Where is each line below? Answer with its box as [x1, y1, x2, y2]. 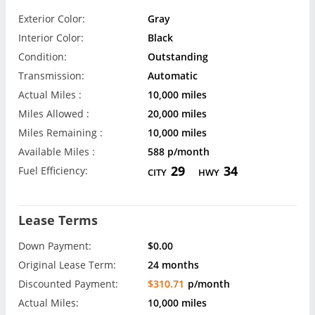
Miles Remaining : [18, 126, 103, 139]
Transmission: [18, 69, 84, 82]
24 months [148, 258, 200, 272]
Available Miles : [18, 145, 95, 158]
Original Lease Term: [18, 258, 116, 272]
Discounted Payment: [18, 277, 118, 291]
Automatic [148, 69, 198, 82]
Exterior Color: [18, 12, 85, 25]
